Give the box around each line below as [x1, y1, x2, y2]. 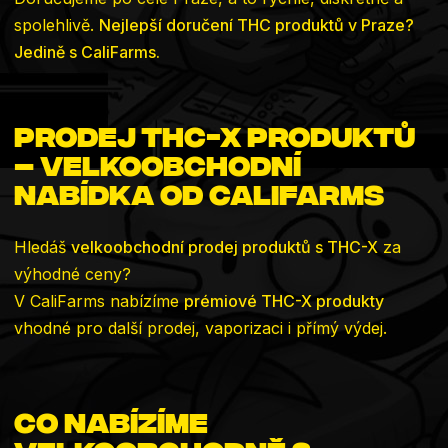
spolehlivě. [14, 15, 99, 36]
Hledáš [14, 237, 71, 258]
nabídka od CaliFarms [14, 176, 384, 209]
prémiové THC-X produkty [184, 291, 384, 312]
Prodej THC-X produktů [14, 118, 415, 151]
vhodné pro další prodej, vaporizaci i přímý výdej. [14, 318, 392, 339]
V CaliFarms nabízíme [14, 291, 184, 312]
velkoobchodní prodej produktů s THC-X [71, 237, 378, 258]
